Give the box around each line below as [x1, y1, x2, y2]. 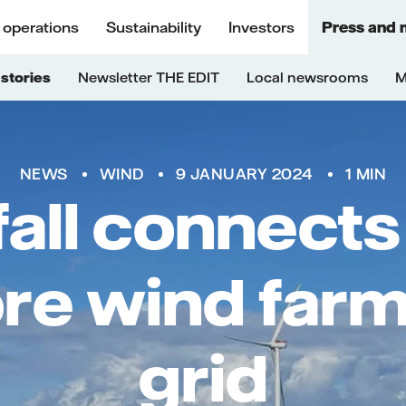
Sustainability [106, 18, 201, 36]
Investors [228, 18, 295, 36]
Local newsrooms [246, 69, 368, 86]
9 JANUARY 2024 [175, 165, 314, 183]
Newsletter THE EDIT [78, 69, 219, 86]
